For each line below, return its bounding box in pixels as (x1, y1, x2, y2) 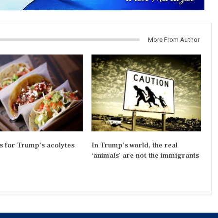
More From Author (147, 36, 200, 43)
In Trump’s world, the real (91, 141, 178, 150)
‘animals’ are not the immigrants (91, 151, 199, 161)
